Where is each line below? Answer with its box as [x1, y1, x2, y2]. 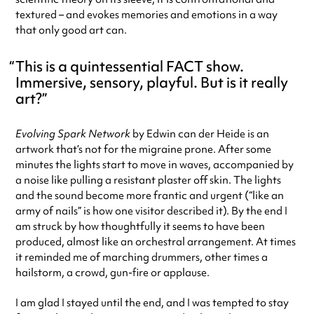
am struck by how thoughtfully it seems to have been [15, 219, 265, 233]
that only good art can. [15, 23, 127, 37]
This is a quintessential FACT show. [15, 56, 244, 76]
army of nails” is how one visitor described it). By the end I [15, 204, 287, 218]
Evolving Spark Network [15, 127, 130, 141]
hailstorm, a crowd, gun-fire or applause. [15, 266, 210, 280]
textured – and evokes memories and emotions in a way [15, 8, 278, 22]
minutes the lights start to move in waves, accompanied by [15, 158, 294, 172]
